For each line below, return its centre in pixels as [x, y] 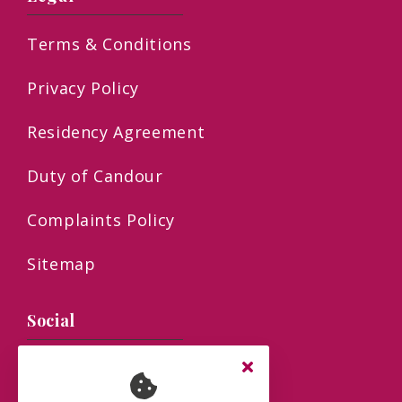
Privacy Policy [83, 87]
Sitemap [61, 263]
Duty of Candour [95, 175]
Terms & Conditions [109, 44]
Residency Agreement [116, 131]
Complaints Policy [101, 219]
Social [51, 320]
